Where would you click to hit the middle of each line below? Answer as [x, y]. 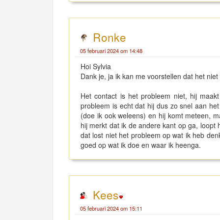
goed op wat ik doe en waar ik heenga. [142, 145]
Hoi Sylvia [96, 66]
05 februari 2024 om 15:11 [111, 208]
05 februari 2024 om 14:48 [111, 51]
